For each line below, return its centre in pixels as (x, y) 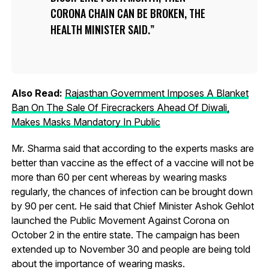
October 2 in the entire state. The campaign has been (125, 234)
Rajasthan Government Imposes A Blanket (156, 93)
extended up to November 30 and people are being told (131, 249)
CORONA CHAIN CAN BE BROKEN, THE (128, 13)
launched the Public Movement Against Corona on (120, 220)
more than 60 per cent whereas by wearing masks (119, 177)
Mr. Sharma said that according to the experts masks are (132, 148)
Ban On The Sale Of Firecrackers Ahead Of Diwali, (120, 107)
